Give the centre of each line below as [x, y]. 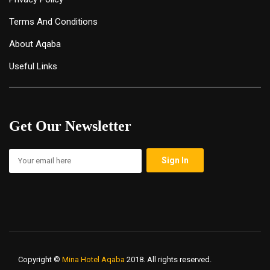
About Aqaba [35, 44]
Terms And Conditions [53, 22]
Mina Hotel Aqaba [93, 260]
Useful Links [33, 67]
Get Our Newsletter [70, 126]
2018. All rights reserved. [168, 260]
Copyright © [40, 260]
